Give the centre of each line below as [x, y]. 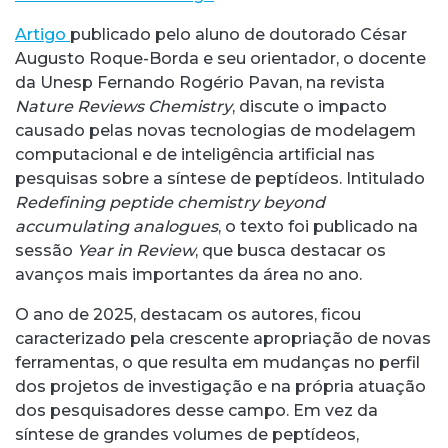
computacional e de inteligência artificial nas [195, 154]
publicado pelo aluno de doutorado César [238, 34]
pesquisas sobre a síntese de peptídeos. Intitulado [220, 178]
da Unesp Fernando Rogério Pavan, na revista [200, 82]
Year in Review [136, 250]
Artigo [42, 34]
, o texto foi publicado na [318, 226]
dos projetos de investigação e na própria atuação [220, 386]
